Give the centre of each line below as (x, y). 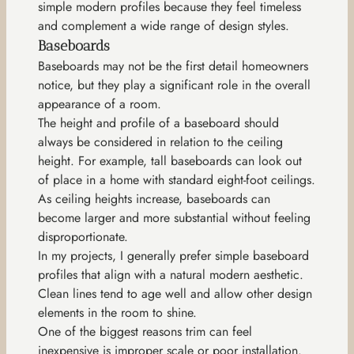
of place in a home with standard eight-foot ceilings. (177, 179)
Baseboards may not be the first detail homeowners (173, 66)
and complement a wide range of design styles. (164, 25)
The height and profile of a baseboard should (158, 122)
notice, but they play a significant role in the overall (174, 85)
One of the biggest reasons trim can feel (145, 331)
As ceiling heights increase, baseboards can (154, 198)
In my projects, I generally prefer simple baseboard (173, 255)
